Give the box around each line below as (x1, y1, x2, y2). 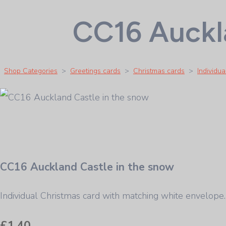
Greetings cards (70, 66, 121, 76)
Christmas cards (133, 66, 185, 76)
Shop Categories (4, 66, 58, 76)
